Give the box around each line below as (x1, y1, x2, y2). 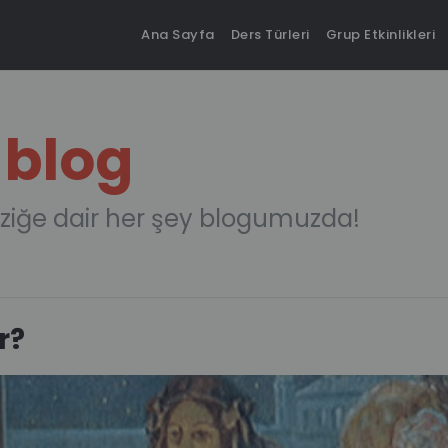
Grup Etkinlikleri (325, 25, 435, 45)
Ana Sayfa (141, 25, 215, 45)
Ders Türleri (230, 25, 310, 45)
